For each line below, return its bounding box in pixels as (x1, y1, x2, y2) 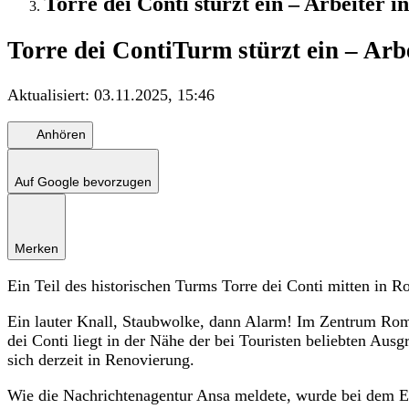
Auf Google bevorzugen (15, 173, 152, 189)
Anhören (37, 127, 86, 142)
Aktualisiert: (7, 85, 94, 104)
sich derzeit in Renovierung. (7, 350, 194, 369)
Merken (15, 240, 58, 256)
